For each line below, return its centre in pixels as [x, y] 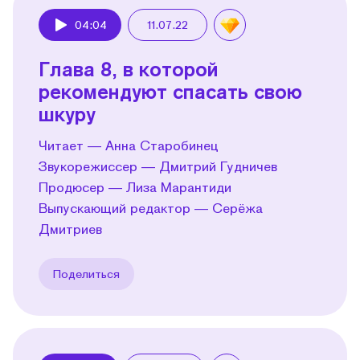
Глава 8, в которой [129, 68]
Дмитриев [70, 228]
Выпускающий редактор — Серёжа [151, 207]
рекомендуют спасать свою [170, 91]
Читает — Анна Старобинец [129, 145]
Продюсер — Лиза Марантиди [135, 186]
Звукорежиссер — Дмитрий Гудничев [158, 166]
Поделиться [86, 273]
